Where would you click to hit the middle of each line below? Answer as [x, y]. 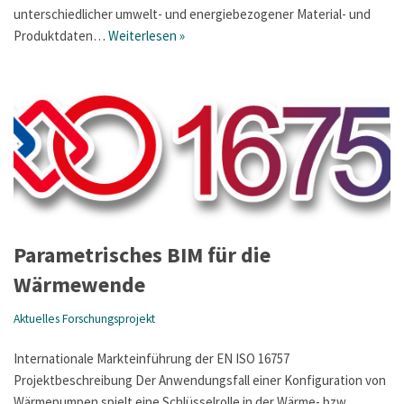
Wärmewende [79, 285]
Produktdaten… [61, 35]
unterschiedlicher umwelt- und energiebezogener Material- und [192, 14]
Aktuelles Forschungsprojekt [84, 319]
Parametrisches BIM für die [142, 255]
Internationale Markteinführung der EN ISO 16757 [151, 359]
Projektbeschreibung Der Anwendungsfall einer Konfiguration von [200, 381]
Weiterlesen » [147, 35]
